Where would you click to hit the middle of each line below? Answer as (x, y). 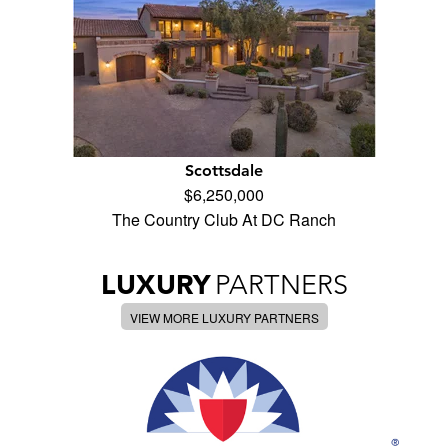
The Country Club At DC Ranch (224, 220)
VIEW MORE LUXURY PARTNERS (224, 318)
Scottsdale (224, 171)
